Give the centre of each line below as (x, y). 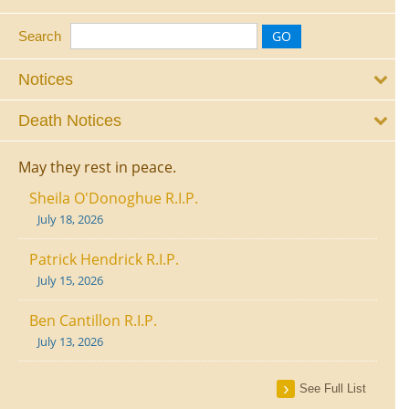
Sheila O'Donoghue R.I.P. (114, 199)
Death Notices (70, 121)
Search (40, 37)
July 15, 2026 (70, 281)
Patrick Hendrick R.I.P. (104, 260)
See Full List (333, 389)
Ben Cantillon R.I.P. (93, 321)
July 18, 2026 (70, 220)
